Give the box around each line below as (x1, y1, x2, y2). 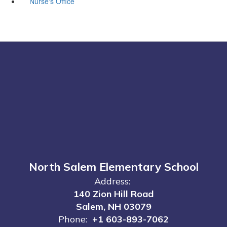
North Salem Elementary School (28, 159, 199, 174)
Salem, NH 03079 (75, 200, 152, 212)
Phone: (58, 213, 87, 225)
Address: (94, 175, 130, 187)
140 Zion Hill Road (73, 187, 154, 200)
